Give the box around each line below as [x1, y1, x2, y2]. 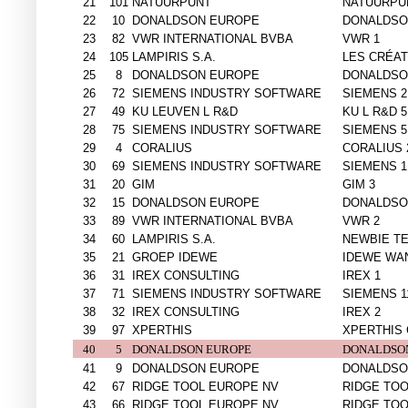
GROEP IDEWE [132, 250, 218, 265]
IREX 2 [342, 305, 381, 320]
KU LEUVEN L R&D [132, 105, 238, 119]
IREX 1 [342, 269, 381, 283]
